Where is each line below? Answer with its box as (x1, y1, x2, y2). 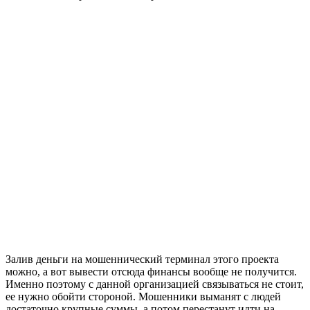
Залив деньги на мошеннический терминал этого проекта (6, 253, 279, 266)
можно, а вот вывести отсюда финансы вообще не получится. (6, 266, 297, 278)
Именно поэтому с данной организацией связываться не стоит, (6, 278, 304, 291)
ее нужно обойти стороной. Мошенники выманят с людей (6, 291, 281, 303)
